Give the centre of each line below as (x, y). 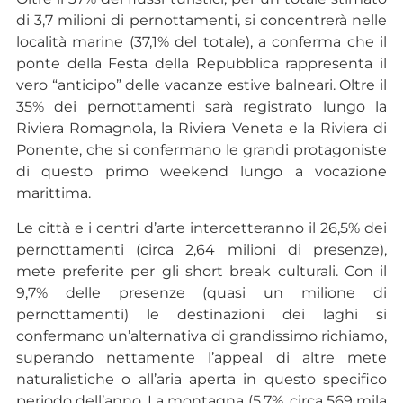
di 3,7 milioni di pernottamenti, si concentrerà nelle (201, 21)
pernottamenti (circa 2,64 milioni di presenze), (201, 249)
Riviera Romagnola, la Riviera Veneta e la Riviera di (201, 129)
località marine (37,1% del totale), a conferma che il (201, 42)
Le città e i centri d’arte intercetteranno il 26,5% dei (201, 228)
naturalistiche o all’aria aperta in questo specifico (201, 379)
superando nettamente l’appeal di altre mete (201, 357)
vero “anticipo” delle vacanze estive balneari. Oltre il (201, 85)
